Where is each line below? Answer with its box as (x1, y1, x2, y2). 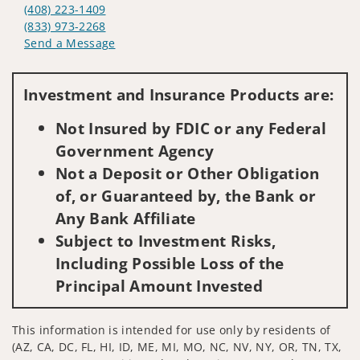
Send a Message (24, 35, 116, 51)
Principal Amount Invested (55, 274, 264, 297)
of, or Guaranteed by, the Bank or (55, 184, 317, 207)
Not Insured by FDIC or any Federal (55, 117, 326, 139)
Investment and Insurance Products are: (23, 84, 334, 105)
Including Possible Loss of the (55, 252, 284, 274)
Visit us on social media (23, 59, 156, 75)
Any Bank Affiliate (55, 207, 196, 229)
